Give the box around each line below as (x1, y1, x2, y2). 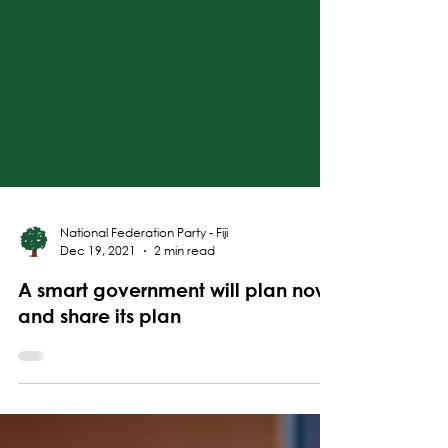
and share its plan (18, 358, 181, 381)
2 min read (154, 296, 215, 313)
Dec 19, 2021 (60, 296, 136, 313)
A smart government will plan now (18, 332, 330, 355)
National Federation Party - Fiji (60, 278, 228, 295)
